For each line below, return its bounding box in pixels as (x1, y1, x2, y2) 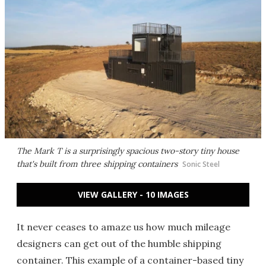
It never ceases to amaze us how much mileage (17, 221, 230, 233)
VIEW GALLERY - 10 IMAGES (77, 189, 189, 200)
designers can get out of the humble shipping (17, 237, 221, 249)
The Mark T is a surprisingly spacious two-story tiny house (17, 145, 239, 156)
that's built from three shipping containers (17, 159, 178, 169)
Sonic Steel (182, 159, 220, 169)
